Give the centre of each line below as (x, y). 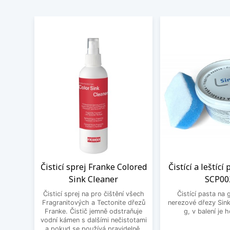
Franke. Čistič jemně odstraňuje (93, 211)
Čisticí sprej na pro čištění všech (93, 194)
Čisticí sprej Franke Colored (93, 167)
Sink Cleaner (93, 179)
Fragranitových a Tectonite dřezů (93, 202)
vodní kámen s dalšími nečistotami (93, 220)
